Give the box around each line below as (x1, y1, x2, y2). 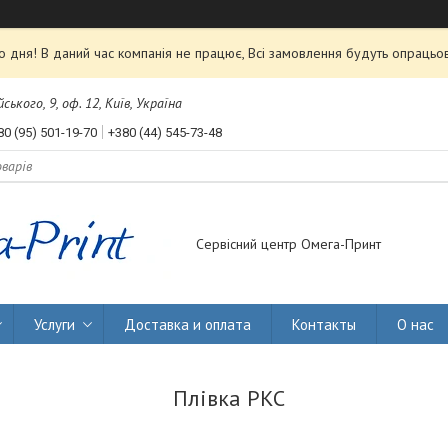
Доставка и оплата (124, 314, 251, 334)
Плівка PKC (173, 384, 285, 413)
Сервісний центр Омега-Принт (196, 235, 381, 254)
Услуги (34, 314, 75, 334)
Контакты (292, 314, 356, 334)
